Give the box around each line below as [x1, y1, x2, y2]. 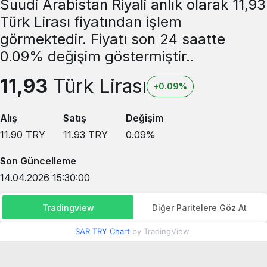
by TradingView [130, 226, 190, 237]
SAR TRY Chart [75, 226, 130, 237]
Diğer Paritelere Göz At [151, 202, 247, 213]
